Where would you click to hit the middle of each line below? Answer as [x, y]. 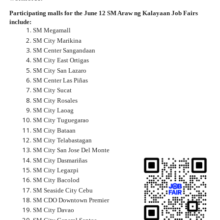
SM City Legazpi [55, 170]
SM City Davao [53, 210]
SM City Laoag [53, 110]
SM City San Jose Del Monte [71, 150]
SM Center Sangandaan [64, 50]
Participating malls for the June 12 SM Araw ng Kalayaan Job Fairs [103, 13]
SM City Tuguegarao [61, 120]
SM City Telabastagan [62, 140]
